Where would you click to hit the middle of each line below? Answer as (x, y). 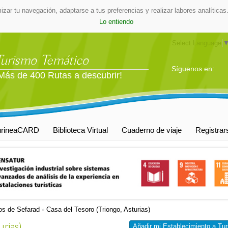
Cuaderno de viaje (152, 130)
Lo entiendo (116, 22)
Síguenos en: (193, 69)
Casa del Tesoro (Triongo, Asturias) (98, 209)
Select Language (197, 43)
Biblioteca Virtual (80, 130)
